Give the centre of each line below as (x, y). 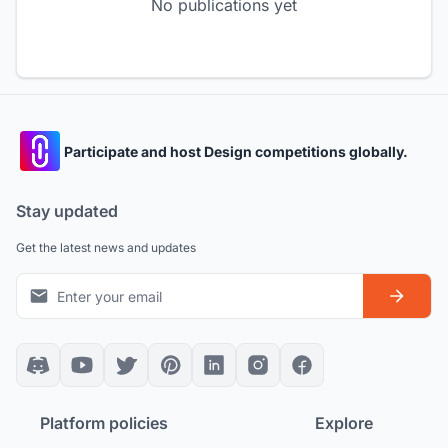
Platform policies (104, 423)
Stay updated (67, 211)
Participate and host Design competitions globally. (236, 151)
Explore (344, 423)
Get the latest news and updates (106, 248)
